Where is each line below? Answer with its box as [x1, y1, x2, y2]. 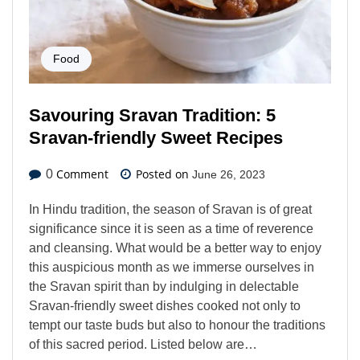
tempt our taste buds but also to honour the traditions [29, 318, 325, 333]
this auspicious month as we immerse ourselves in [29, 260, 314, 275]
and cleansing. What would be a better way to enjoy [29, 241, 321, 256]
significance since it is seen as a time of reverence [29, 222, 313, 236]
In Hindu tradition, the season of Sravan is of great [29, 202, 312, 217]
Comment [53, 166, 108, 182]
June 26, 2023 [192, 168, 265, 182]
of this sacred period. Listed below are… [29, 337, 257, 352]
